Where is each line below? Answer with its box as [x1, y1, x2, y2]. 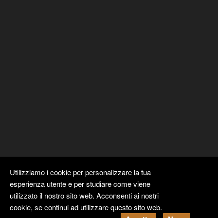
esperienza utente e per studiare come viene [10, 179, 150, 189]
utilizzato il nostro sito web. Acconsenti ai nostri [10, 190, 159, 200]
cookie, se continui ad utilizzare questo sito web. [10, 202, 162, 212]
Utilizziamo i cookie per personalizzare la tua [10, 167, 151, 177]
